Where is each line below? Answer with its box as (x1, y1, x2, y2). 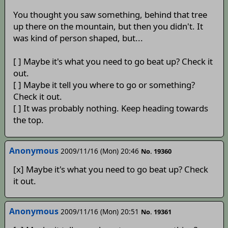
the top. (13, 114, 44, 126)
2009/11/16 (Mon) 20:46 (60, 146, 139, 156)
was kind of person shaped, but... (13, 32, 143, 44)
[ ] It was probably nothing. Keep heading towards (13, 102, 208, 115)
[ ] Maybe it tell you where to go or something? (13, 79, 195, 91)
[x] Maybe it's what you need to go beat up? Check (13, 163, 208, 175)
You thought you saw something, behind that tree (13, 9, 207, 21)
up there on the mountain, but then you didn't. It (13, 20, 203, 33)
